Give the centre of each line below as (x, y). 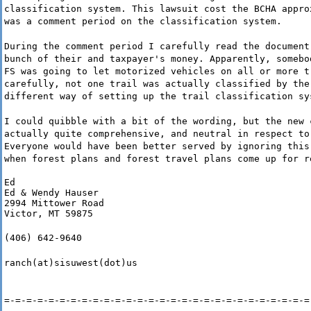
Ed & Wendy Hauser (51, 193)
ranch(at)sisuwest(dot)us (71, 263)
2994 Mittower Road (54, 203)
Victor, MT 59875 (49, 214)
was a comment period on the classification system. (143, 22)
